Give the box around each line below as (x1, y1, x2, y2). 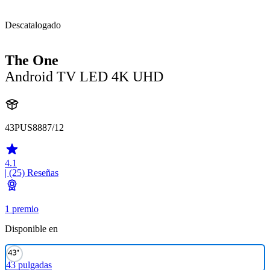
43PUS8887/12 (5, 122, 64, 133)
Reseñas (27, 167, 58, 178)
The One (5, 52, 58, 68)
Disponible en (5, 223, 58, 234)
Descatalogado (5, 20, 61, 30)
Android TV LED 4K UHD (5, 68, 163, 84)
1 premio (5, 203, 39, 214)
